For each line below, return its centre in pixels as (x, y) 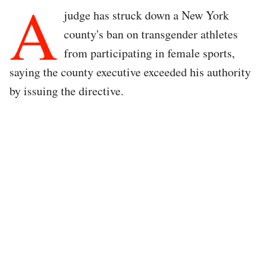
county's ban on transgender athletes (151, 34)
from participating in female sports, (149, 53)
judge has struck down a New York (146, 15)
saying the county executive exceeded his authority (130, 72)
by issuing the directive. (67, 91)
